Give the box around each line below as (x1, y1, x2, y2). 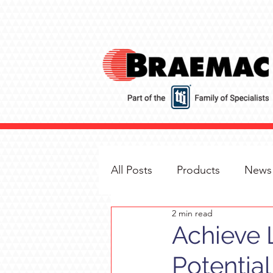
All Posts (111, 163, 152, 177)
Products (177, 163, 220, 177)
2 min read (172, 208, 213, 219)
